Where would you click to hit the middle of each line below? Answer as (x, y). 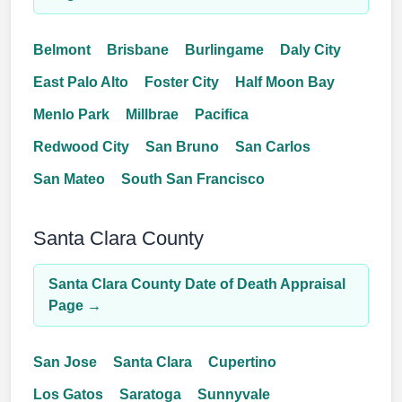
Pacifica (222, 114)
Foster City (182, 82)
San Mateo (69, 179)
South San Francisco (193, 179)
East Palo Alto (81, 82)
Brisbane (138, 50)
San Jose (65, 362)
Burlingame (224, 50)
